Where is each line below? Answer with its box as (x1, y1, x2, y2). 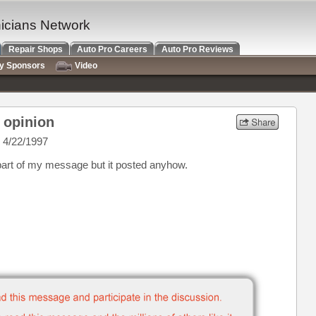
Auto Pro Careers (77, 44, 147, 54)
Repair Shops (8, 44, 63, 54)
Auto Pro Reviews (162, 44, 233, 54)
